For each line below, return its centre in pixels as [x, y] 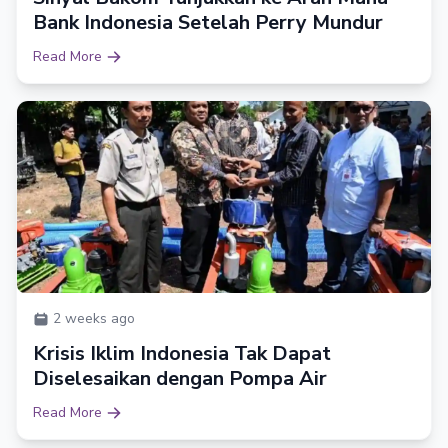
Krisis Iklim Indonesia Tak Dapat [182, 353]
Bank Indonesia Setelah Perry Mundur [208, 22]
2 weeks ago [94, 318]
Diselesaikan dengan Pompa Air [180, 378]
